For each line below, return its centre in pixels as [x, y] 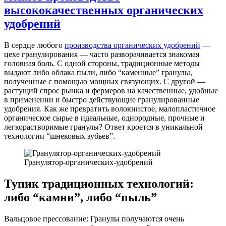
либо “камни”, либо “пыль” [80, 197]
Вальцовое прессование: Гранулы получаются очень [94, 218]
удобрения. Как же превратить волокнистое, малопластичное [110, 108]
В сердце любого [34, 45]
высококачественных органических [104, 10]
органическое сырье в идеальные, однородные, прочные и [104, 118]
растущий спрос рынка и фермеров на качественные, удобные [111, 90]
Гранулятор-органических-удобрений [89, 162]
